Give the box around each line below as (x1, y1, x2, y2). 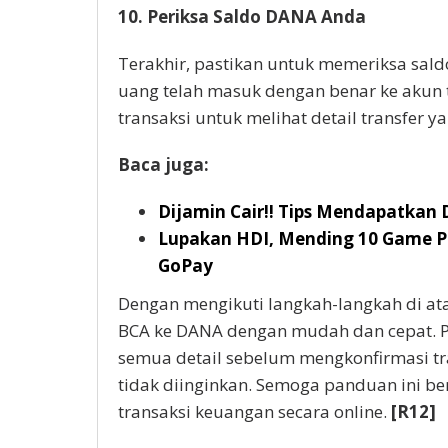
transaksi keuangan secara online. (118, 400, 391, 424)
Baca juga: (118, 152, 209, 176)
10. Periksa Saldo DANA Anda (118, 4, 366, 28)
